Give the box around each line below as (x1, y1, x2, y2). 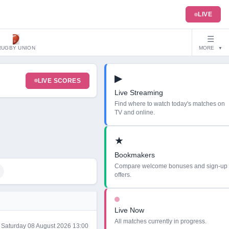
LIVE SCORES (37, 77, 81, 84)
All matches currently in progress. (114, 218, 207, 225)
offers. (114, 171, 131, 178)
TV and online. (114, 109, 155, 116)
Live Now (114, 206, 144, 214)
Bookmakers (114, 151, 155, 159)
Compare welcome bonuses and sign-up (114, 163, 227, 170)
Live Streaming (114, 88, 163, 97)
